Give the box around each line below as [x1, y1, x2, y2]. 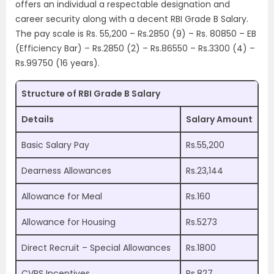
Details [21, 113, 54, 125]
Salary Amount [186, 113, 253, 125]
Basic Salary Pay [21, 139, 89, 151]
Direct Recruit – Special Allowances [21, 242, 171, 254]
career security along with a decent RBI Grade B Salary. [15, 13, 248, 25]
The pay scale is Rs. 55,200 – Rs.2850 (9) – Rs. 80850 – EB [15, 28, 256, 40]
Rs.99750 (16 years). [15, 57, 100, 69]
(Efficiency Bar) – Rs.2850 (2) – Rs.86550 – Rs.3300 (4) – [15, 42, 255, 54]
